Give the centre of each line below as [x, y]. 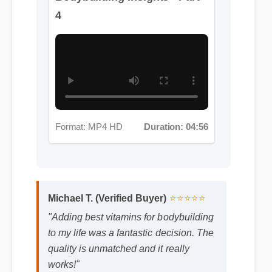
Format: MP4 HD [88, 111]
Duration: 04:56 [174, 111]
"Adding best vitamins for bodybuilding [128, 180]
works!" [63, 226]
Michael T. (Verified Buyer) [105, 161]
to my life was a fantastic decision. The [128, 195]
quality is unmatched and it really [116, 211]
